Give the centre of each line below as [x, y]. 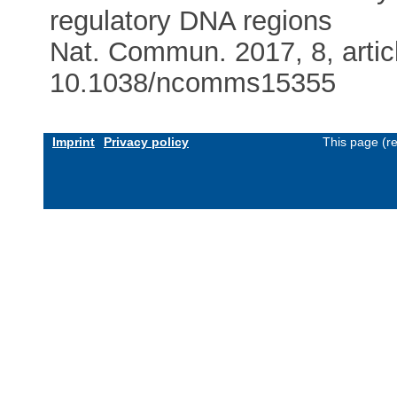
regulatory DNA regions [191, 20]
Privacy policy [146, 141]
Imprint [74, 141]
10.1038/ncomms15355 [193, 82]
